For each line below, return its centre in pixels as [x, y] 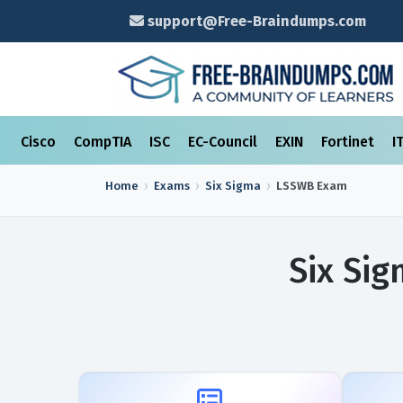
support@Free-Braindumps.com [255, 21]
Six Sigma [233, 186]
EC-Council [224, 142]
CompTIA [104, 142]
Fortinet [349, 142]
